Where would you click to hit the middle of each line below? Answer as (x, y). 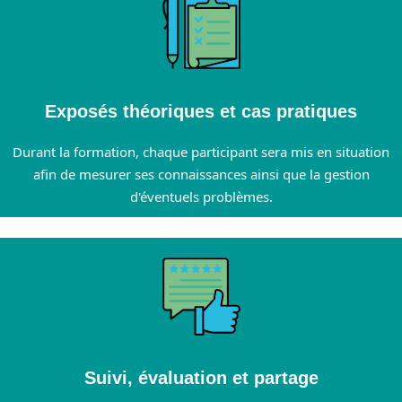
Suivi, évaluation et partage (201, 377)
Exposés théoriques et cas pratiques (201, 112)
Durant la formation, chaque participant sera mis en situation (201, 152)
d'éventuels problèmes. (201, 197)
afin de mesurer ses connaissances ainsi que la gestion (201, 175)
